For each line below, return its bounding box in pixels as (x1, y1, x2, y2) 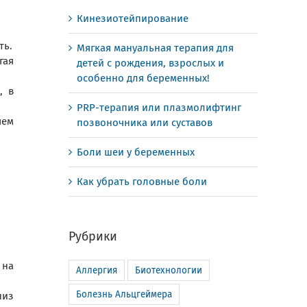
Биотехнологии (135, 265, 202, 276)
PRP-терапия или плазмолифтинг (77, 101, 241, 114)
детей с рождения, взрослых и (77, 57, 224, 69)
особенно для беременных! (77, 72, 210, 84)
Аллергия (76, 265, 117, 276)
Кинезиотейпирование (77, 12, 188, 25)
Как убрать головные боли (77, 175, 207, 188)
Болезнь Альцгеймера (76, 288, 172, 300)
